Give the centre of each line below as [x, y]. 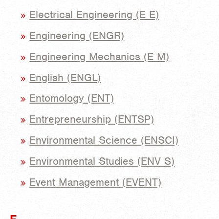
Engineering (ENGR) [77, 35]
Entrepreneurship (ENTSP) [92, 119]
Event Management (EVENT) [96, 182]
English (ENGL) [65, 77]
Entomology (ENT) [72, 98]
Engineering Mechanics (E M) [99, 56]
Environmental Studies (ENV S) [102, 161]
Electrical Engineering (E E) [94, 15]
